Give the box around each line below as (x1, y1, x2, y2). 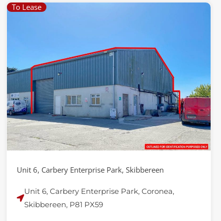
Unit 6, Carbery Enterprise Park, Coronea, (24, 186, 175, 196)
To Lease (12, 2, 42, 12)
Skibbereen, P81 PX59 (24, 200, 104, 209)
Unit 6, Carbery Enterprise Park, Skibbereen (17, 165, 164, 175)
